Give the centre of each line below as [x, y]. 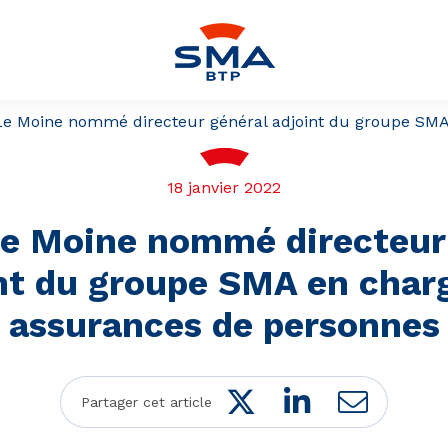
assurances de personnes [224, 325]
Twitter [306, 400]
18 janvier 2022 [224, 187]
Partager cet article [146, 401]
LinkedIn [372, 400]
